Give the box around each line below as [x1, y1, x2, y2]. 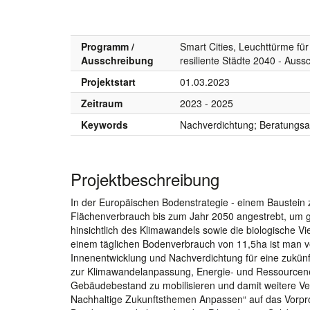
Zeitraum [81, 95, 122, 110]
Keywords [81, 117, 128, 131]
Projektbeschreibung [71, 166, 219, 191]
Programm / [81, 39, 134, 53]
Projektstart [81, 74, 136, 89]
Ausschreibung [81, 53, 154, 67]
